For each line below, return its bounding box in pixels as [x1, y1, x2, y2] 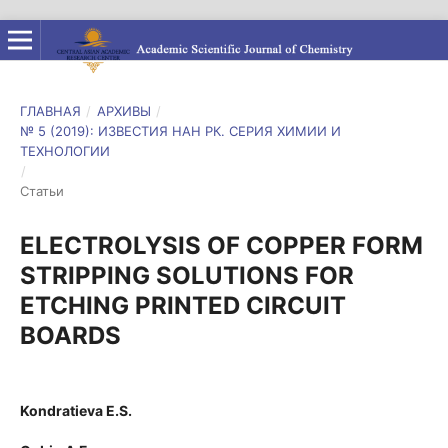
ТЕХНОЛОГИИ [19, 142, 110, 159]
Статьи [19, 182, 64, 199]
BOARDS [19, 320, 121, 350]
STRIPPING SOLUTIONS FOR [19, 260, 354, 290]
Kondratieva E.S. [19, 401, 132, 419]
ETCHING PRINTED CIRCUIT [19, 290, 346, 320]
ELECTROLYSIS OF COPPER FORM [19, 230, 423, 260]
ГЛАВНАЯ [19, 102, 81, 119]
